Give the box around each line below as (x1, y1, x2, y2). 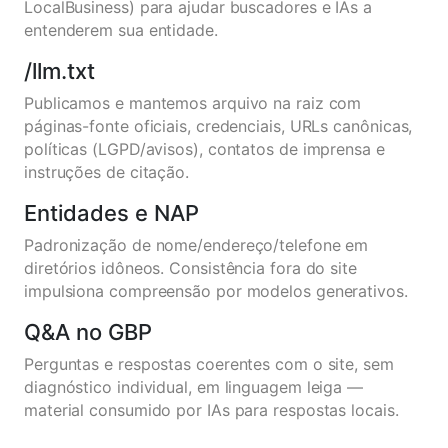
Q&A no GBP (24, 319, 152, 345)
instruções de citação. (24, 162, 190, 182)
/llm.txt (24, 58, 95, 84)
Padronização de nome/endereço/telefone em (24, 235, 369, 255)
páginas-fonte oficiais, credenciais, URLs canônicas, (24, 116, 413, 136)
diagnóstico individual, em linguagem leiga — (24, 377, 364, 397)
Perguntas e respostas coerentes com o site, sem (24, 354, 394, 374)
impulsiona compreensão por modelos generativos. (24, 281, 408, 301)
